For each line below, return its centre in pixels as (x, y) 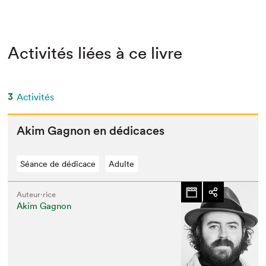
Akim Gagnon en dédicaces (91, 131)
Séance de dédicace (58, 164)
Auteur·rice (37, 194)
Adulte (122, 164)
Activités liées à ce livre (95, 53)
